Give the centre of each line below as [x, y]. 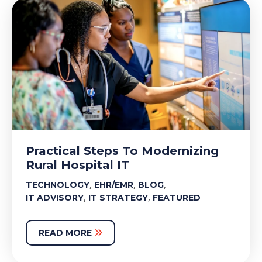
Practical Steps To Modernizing [122, 151]
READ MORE [66, 232]
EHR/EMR [114, 185]
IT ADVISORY [55, 198]
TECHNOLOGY [58, 185]
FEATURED [177, 198]
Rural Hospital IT [77, 165]
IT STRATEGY [118, 198]
